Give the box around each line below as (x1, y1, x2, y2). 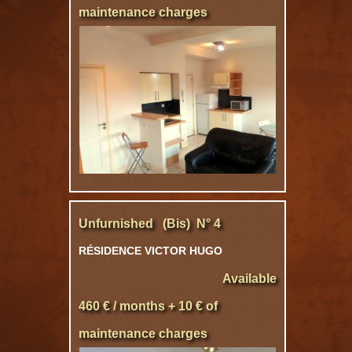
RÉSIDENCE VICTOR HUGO (79, 244, 222, 257)
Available (222, 272, 277, 285)
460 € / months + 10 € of (79, 299, 218, 313)
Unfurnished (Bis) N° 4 (79, 217, 221, 230)
